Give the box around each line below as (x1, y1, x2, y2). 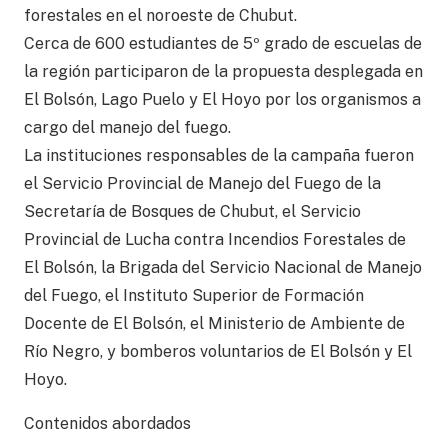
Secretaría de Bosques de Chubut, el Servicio (24, 202, 361, 222)
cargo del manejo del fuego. (24, 118, 231, 138)
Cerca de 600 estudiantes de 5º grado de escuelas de (24, 34, 422, 54)
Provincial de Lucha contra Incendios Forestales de (24, 230, 406, 250)
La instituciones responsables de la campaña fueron (24, 146, 414, 166)
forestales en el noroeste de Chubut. (24, 6, 297, 26)
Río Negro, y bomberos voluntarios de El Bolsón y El (24, 342, 412, 362)
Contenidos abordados (24, 414, 191, 434)
